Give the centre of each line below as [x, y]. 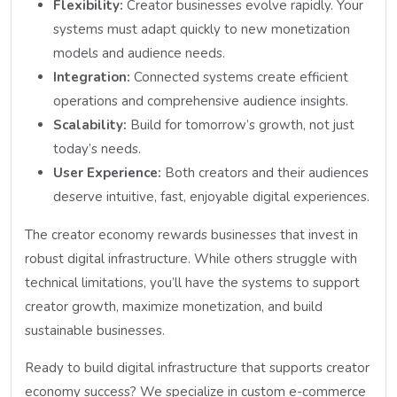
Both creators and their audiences [265, 172]
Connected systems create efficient [239, 77]
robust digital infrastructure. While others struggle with [191, 258]
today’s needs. [97, 148]
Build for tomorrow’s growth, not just [241, 125]
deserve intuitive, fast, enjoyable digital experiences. [211, 196]
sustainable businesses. [95, 330]
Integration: [92, 77]
